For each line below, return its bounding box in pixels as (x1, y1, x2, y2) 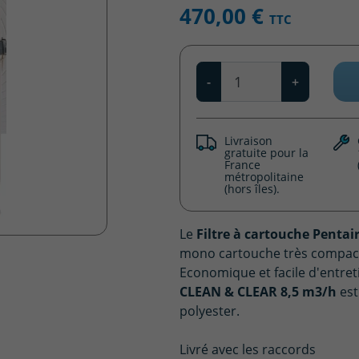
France (224, 157, 261, 173)
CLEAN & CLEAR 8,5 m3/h (179, 283, 337, 301)
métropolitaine (224, 169, 305, 185)
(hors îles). (224, 181, 280, 197)
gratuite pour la (224, 145, 309, 161)
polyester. (179, 302, 240, 320)
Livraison (224, 133, 273, 149)
